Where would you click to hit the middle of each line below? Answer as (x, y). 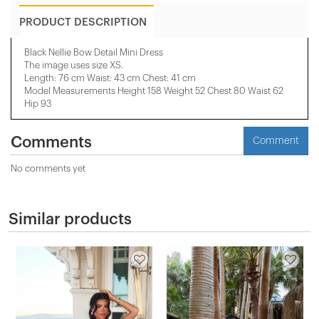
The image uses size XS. (74, 65)
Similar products (70, 219)
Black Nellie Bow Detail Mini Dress (94, 52)
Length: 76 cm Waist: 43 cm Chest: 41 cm (110, 78)
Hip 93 (38, 103)
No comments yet (48, 168)
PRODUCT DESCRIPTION (83, 22)
